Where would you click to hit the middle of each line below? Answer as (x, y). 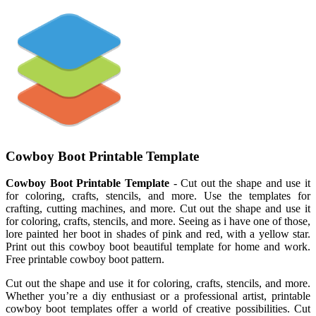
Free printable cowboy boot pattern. (85, 260)
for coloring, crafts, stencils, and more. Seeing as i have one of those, (158, 221)
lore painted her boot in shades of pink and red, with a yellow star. (158, 234)
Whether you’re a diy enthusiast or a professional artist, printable (158, 296)
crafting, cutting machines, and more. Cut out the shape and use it (158, 209)
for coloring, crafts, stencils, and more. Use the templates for (158, 196)
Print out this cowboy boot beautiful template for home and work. (158, 247)
